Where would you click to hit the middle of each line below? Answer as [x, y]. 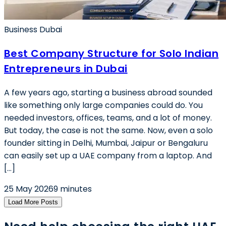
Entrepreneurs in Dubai [66, 69]
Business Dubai [33, 30]
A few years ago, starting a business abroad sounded [108, 93]
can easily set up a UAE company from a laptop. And [108, 156]
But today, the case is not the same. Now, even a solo [108, 130]
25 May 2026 [29, 189]
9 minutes [73, 189]
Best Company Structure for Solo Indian [111, 53]
